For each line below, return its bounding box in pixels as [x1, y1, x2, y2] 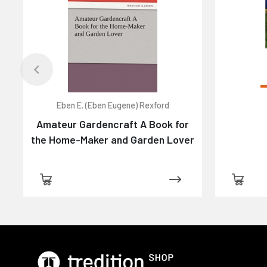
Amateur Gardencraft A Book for [36, 117, 190, 131]
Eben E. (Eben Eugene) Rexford [56, 100, 169, 110]
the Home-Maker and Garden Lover [31, 132, 195, 146]
